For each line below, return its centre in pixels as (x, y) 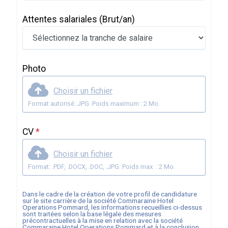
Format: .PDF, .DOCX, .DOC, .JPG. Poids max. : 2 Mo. (121, 167)
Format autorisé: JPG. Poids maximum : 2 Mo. (94, 104)
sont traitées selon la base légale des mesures (92, 214)
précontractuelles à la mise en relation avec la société (102, 220)
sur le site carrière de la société (70, 201)
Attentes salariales (61, 19)
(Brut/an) (117, 19)
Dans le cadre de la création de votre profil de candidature (109, 194)
